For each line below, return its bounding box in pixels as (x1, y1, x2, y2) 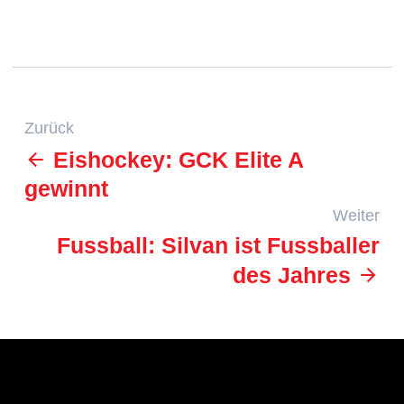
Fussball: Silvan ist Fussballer (57, 234, 380, 259)
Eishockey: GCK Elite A (47, 147, 303, 172)
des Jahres (233, 263, 357, 289)
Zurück (24, 119, 74, 138)
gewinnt (24, 176, 108, 201)
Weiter (333, 206, 380, 225)
